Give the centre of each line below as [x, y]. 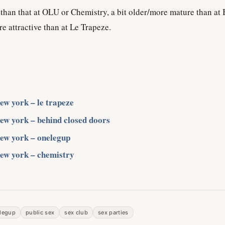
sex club [76, 213]
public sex [40, 213]
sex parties [113, 213]
